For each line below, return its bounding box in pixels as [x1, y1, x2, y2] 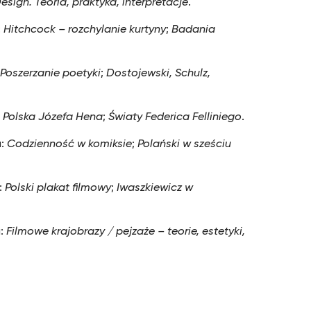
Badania [171, 24, 216, 35]
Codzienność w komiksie [7, 139, 133, 150]
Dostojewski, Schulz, [106, 68, 211, 79]
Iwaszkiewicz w [117, 183, 194, 194]
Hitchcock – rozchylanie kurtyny [3, 24, 167, 35]
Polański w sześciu [137, 139, 232, 150]
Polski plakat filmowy [5, 183, 112, 194]
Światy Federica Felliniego [108, 112, 242, 123]
